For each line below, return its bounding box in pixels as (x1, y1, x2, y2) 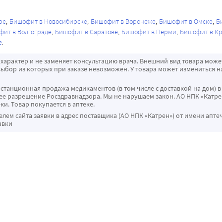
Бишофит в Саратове (55, 27, 118, 37)
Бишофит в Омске (159, 17, 213, 26)
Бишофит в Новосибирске (9, 17, 87, 26)
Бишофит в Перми (121, 27, 176, 37)
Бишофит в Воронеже (91, 17, 156, 26)
